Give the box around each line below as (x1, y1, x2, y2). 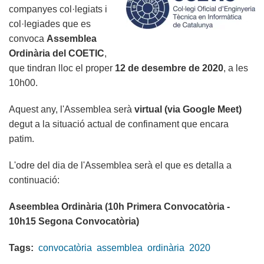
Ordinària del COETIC (9, 48, 104, 59)
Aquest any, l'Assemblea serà (9, 104, 132, 115)
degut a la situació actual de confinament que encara (9, 119, 229, 130)
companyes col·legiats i (9, 4, 107, 15)
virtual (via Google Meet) (132, 104, 242, 115)
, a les (223, 63, 248, 74)
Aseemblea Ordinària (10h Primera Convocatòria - (9, 202, 230, 212)
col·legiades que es (9, 19, 91, 29)
